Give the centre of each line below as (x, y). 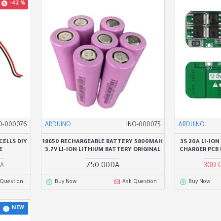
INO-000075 (143, 125)
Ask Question (140, 182)
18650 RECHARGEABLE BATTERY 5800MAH (103, 142)
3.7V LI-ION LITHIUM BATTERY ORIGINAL (103, 150)
